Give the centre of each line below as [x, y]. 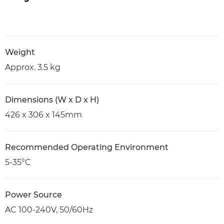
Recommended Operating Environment [87, 147]
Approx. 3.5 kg [33, 67]
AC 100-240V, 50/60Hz [49, 209]
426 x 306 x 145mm [43, 114]
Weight [20, 52]
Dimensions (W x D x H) [52, 99]
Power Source [33, 194]
